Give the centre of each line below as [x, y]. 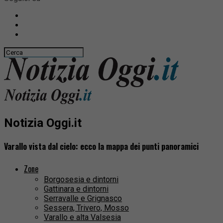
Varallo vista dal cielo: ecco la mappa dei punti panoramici [101, 147]
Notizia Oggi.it [43, 123]
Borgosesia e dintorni [81, 180]
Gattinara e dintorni [76, 189]
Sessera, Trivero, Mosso [86, 208]
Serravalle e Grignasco [83, 199]
